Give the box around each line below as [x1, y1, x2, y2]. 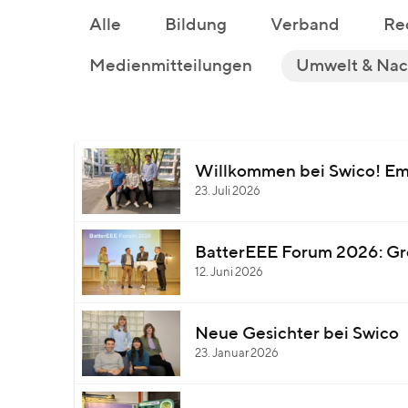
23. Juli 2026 [195, 186, 260, 198]
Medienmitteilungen [89, 57, 252, 75]
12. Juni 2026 [195, 267, 263, 279]
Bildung [165, 16, 227, 34]
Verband [270, 16, 340, 34]
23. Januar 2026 [195, 348, 279, 360]
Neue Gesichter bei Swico [195, 325, 399, 342]
